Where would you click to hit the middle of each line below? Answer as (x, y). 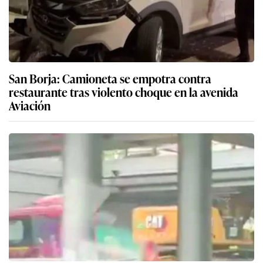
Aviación (30, 105)
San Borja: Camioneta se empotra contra (110, 78)
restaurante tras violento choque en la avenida (124, 92)
